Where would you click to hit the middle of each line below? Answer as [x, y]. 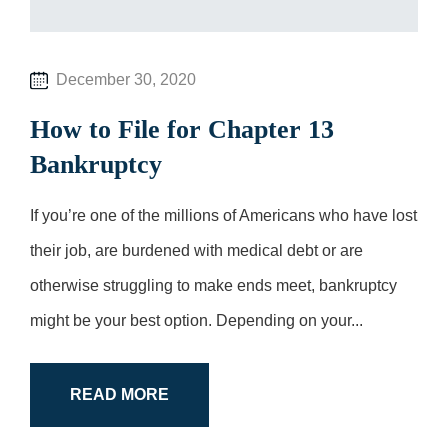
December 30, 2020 [122, 79]
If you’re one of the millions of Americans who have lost [223, 215]
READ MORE [119, 394]
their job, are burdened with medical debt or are [196, 250]
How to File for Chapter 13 [182, 129]
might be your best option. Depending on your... [196, 320]
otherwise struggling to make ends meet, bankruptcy [213, 285]
